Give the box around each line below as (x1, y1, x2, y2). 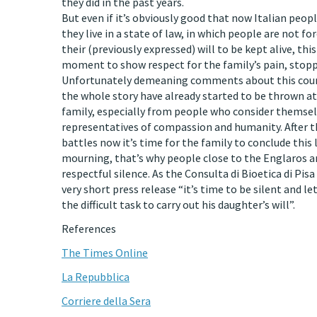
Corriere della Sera (62, 294, 151, 308)
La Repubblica (62, 270, 129, 284)
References (62, 221, 116, 236)
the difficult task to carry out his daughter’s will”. (62, 197, 295, 212)
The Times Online (62, 246, 148, 260)
